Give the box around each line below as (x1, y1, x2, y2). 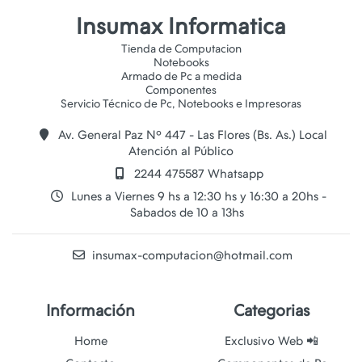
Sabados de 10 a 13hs (130, 204, 244, 220)
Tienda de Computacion (120, 41, 242, 56)
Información (46, 300, 135, 320)
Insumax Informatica (76, 12, 286, 40)
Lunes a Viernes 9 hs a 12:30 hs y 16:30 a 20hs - (67, 188, 326, 204)
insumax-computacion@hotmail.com (89, 247, 293, 263)
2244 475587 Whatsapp (130, 166, 263, 181)
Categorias (234, 300, 309, 320)
